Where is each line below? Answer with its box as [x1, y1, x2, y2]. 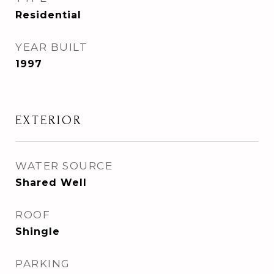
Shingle [15, 226, 60, 237]
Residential [15, 9, 81, 21]
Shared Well [15, 177, 87, 188]
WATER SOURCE [15, 160, 113, 172]
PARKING [15, 257, 70, 270]
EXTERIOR [15, 113, 82, 127]
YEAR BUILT [15, 41, 87, 53]
